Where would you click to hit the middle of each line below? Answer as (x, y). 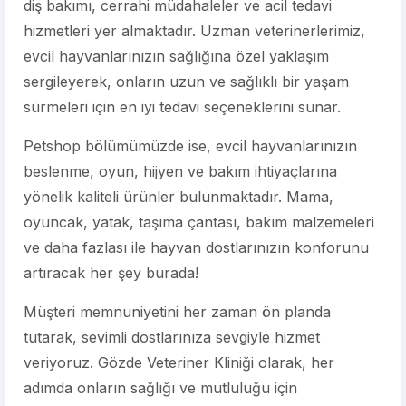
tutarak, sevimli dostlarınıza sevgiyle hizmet (172, 337)
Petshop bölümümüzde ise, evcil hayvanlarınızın (190, 146)
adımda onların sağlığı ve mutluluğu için (160, 388)
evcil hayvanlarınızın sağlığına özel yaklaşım (176, 56)
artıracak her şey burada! (111, 273)
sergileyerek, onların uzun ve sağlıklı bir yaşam (186, 82)
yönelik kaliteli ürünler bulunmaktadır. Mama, (179, 197)
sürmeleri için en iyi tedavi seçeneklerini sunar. (182, 107)
